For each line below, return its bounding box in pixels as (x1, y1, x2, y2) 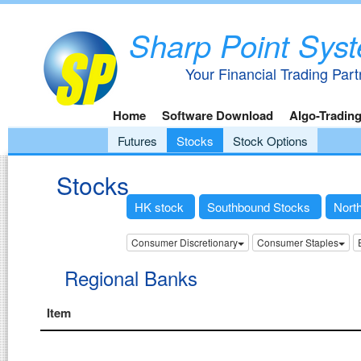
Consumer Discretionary (131, 235, 238, 250)
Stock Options (233, 132, 308, 149)
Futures (118, 132, 157, 149)
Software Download (162, 106, 273, 124)
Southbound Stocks (207, 198, 313, 215)
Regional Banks (64, 263, 197, 292)
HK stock (135, 198, 187, 215)
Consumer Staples (256, 235, 338, 250)
